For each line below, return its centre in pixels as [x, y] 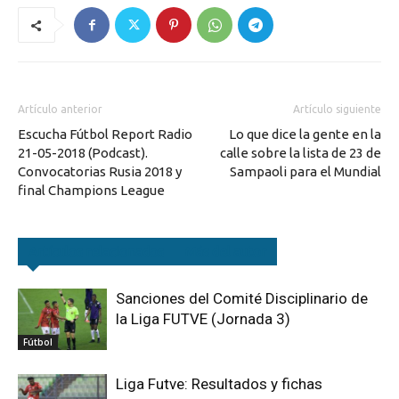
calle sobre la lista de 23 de [301, 152]
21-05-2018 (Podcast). [83, 152]
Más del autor [226, 251]
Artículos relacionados [96, 251]
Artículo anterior [60, 109]
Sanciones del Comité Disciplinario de [242, 298]
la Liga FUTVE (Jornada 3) [203, 318]
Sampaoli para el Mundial [305, 171]
